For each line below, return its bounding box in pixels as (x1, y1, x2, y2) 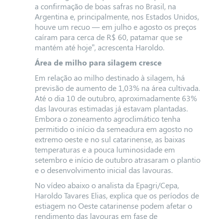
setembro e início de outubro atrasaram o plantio (34, 154, 200, 165)
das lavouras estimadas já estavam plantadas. (34, 103, 188, 113)
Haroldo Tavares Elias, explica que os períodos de (34, 190, 199, 200)
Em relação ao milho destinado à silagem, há (34, 72, 185, 83)
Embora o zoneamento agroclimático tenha (34, 113, 180, 124)
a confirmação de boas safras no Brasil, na (34, 1, 176, 11)
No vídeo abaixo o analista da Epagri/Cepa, (34, 180, 179, 190)
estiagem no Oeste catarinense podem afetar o (34, 200, 192, 211)
